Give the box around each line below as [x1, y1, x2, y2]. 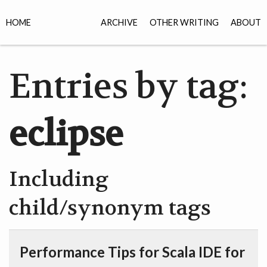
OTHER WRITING [150, 17, 219, 27]
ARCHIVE [101, 17, 138, 27]
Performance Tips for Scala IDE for [20, 243, 245, 260]
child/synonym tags [9, 194, 211, 221]
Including [9, 166, 108, 193]
